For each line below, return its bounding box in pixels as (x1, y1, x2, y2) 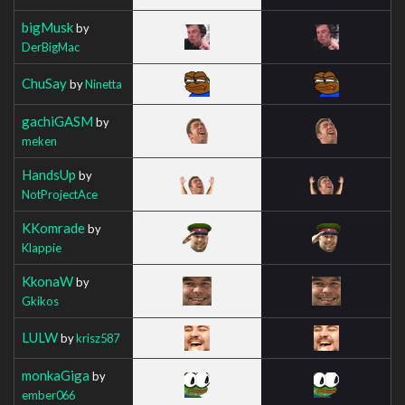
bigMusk (22, 18, 73, 35)
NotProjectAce (22, 186, 98, 202)
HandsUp (22, 165, 76, 183)
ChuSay (22, 74, 67, 91)
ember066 (22, 387, 75, 402)
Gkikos (22, 293, 59, 308)
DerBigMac (22, 39, 80, 54)
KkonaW (22, 272, 73, 289)
